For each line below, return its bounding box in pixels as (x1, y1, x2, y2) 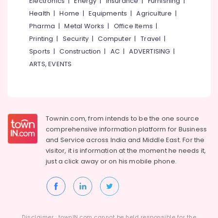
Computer (98, 34, 132, 43)
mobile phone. (129, 157, 177, 166)
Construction (59, 47, 101, 56)
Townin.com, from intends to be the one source (46, 114, 199, 123)
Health (29, 9, 51, 18)
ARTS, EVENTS (29, 59, 72, 69)
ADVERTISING (129, 47, 170, 56)
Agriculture (136, 9, 172, 18)
